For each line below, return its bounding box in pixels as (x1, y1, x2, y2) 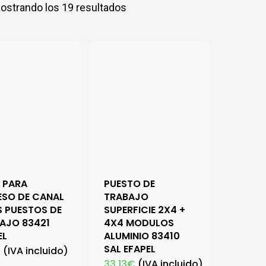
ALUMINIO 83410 (104, 229, 180, 243)
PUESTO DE (104, 176, 156, 191)
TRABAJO (104, 189, 149, 204)
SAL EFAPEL (104, 242, 156, 256)
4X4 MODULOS (104, 216, 175, 230)
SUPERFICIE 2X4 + (104, 202, 186, 217)
